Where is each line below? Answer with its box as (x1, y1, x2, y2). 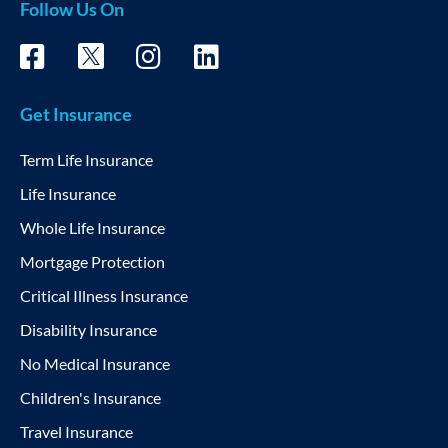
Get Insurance (20, 103, 132, 126)
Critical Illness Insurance (20, 286, 188, 306)
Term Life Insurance (20, 150, 153, 170)
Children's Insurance (20, 388, 161, 408)
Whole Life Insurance (20, 218, 165, 238)
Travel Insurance (20, 422, 133, 442)
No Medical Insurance (20, 354, 170, 374)
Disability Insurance (20, 320, 157, 340)
